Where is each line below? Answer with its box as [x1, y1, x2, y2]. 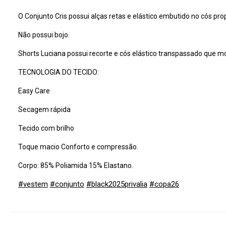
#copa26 [149, 180, 179, 189]
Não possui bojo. [18, 31, 70, 39]
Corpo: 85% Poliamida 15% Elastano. [18, 161, 133, 170]
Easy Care [18, 87, 50, 95]
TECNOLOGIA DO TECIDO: [18, 68, 99, 77]
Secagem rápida [18, 105, 71, 114]
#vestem [18, 180, 48, 189]
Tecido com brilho [18, 124, 74, 133]
